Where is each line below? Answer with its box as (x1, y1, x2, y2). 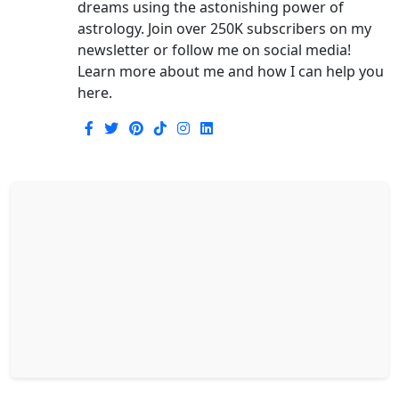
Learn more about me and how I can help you (77, 61, 384, 82)
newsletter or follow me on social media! (77, 40, 351, 61)
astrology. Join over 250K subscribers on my (77, 19, 371, 39)
